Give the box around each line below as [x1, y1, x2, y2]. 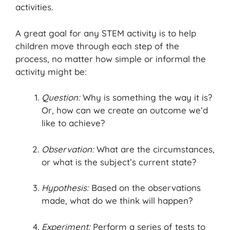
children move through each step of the [15, 40, 179, 51]
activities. [15, 2, 53, 13]
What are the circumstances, [97, 143, 215, 155]
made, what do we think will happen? [42, 195, 193, 206]
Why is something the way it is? [83, 92, 212, 103]
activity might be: [15, 66, 87, 77]
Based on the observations [91, 182, 201, 194]
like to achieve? [42, 118, 105, 129]
